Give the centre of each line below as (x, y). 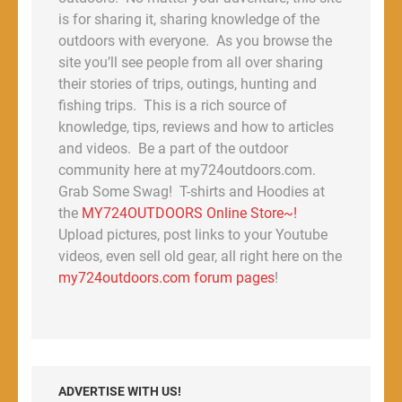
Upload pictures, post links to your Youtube (193, 234)
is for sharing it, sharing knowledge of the (189, 19)
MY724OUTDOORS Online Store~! (189, 213)
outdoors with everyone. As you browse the (195, 40)
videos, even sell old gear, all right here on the (200, 256)
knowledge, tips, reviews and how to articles (196, 127)
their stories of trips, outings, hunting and (188, 83)
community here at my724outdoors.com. (187, 170)
